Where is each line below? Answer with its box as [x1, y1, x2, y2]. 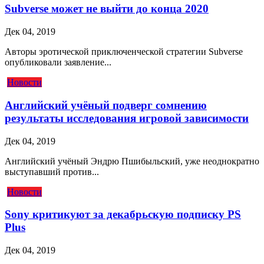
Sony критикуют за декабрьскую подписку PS [5, 208, 241, 221]
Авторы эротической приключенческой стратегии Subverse [5, 47, 243, 57]
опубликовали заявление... [5, 57, 111, 68]
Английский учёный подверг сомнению [5, 98, 207, 111]
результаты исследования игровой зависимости [5, 111, 249, 124]
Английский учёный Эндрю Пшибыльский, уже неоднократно [5, 156, 259, 166]
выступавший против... [5, 166, 99, 177]
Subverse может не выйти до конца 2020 [5, 2, 209, 15]
